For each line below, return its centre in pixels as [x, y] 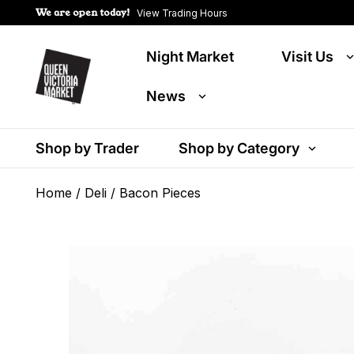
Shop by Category [239, 148]
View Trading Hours [182, 13]
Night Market [190, 56]
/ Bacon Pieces [154, 193]
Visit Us [307, 56]
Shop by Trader [87, 148]
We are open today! [83, 12]
